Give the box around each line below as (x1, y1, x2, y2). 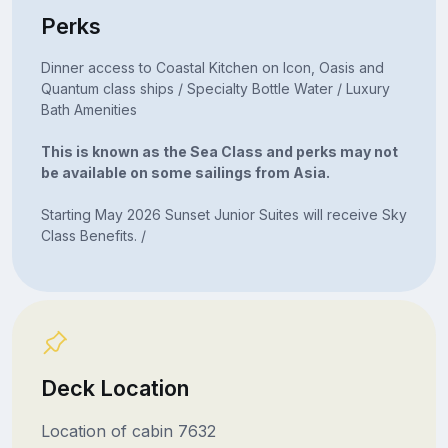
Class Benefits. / (40, 226, 146, 244)
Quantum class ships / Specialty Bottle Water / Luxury (40, 79, 390, 97)
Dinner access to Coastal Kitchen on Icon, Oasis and (40, 58, 384, 76)
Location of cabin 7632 (40, 420, 216, 441)
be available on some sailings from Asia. (40, 163, 330, 181)
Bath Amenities (40, 100, 137, 118)
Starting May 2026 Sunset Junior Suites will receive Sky (40, 205, 407, 223)
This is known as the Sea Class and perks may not (40, 142, 398, 160)
